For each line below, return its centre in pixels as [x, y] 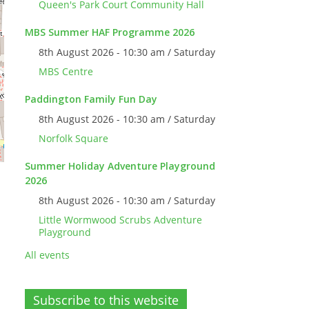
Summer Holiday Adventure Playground [120, 166]
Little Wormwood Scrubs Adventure [120, 220]
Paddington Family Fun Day [91, 99]
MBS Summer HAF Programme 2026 [110, 32]
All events [47, 255]
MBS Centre [66, 71]
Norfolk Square [73, 138]
